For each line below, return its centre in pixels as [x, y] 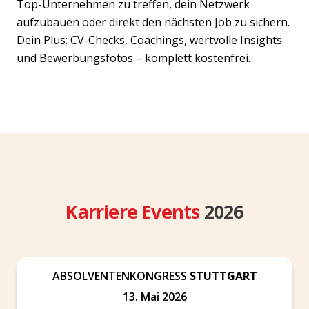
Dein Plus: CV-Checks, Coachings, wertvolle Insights [149, 40]
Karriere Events [135, 211]
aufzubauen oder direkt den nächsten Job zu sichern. [153, 22]
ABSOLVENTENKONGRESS [121, 276]
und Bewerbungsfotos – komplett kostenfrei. [133, 58]
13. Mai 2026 [154, 296]
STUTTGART [223, 276]
